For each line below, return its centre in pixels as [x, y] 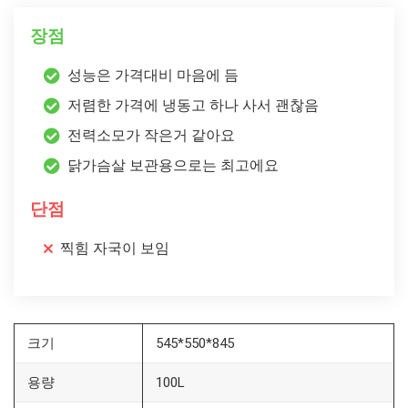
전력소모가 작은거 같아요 [151, 135]
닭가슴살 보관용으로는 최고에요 [173, 165]
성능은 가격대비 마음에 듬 [153, 75]
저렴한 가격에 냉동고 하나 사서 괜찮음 [193, 105]
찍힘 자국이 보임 [115, 248]
